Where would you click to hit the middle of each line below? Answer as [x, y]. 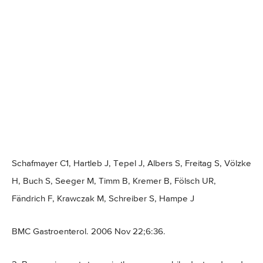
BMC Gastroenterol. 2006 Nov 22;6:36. [89, 232]
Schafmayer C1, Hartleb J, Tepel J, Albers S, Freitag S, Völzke [131, 164]
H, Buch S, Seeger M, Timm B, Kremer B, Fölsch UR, [114, 181]
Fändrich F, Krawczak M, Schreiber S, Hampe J [103, 199]
